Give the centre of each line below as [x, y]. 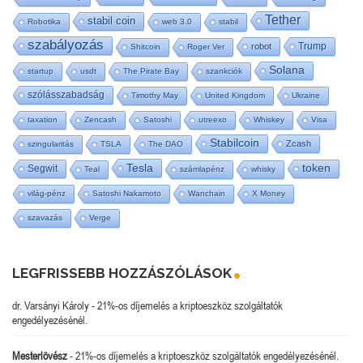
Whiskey [269, 119]
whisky [263, 169]
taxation [43, 119]
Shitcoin [145, 46]
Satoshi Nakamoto [127, 193]
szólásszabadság [66, 94]
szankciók [224, 70]
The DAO [166, 143]
